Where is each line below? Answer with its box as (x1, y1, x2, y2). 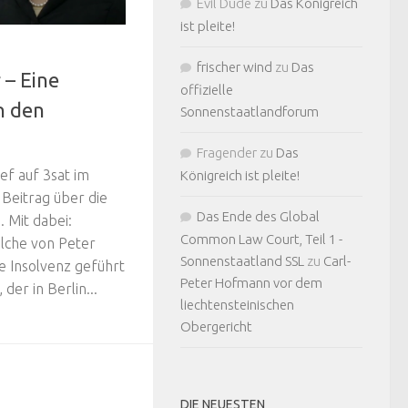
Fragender (197, 145, 257, 160)
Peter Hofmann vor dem (180, 275, 322, 291)
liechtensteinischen (180, 297, 294, 312)
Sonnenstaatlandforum (180, 104, 319, 119)
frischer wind (197, 59, 272, 75)
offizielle (180, 82, 233, 97)
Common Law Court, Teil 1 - (180, 231, 342, 247)
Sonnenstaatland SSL (180, 253, 304, 269)
